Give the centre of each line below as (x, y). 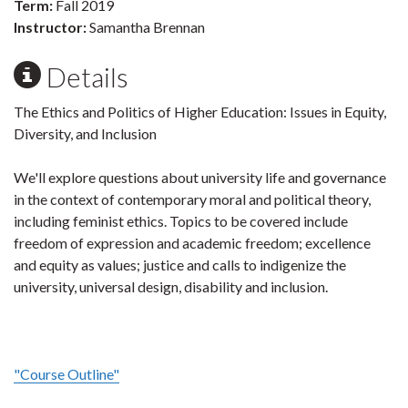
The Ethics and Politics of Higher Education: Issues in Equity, (200, 112)
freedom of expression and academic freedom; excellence (192, 243)
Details (85, 76)
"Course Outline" (66, 374)
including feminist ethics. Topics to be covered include (181, 221)
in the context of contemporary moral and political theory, (192, 199)
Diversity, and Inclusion (85, 133)
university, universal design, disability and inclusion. (171, 286)
